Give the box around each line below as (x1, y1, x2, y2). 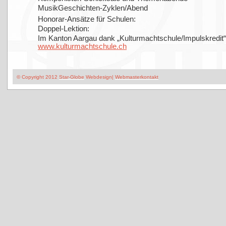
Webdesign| (84, 74, 115, 80)
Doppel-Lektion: (38, 25, 89, 33)
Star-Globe (59, 74, 84, 80)
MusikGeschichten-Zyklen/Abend (38, 4, 148, 12)
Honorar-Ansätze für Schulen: (38, 15, 136, 23)
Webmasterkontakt (115, 74, 158, 80)
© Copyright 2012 (14, 74, 59, 80)
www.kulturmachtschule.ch (38, 42, 127, 50)
